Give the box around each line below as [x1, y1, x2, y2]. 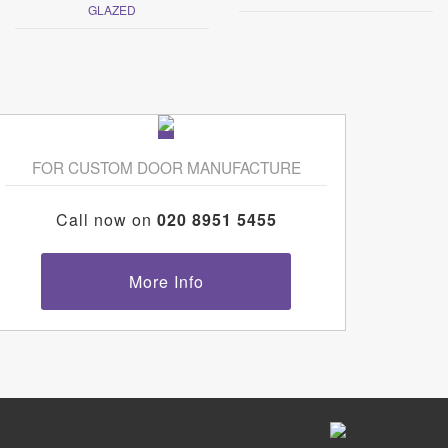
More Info [128, 269, 204, 293]
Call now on [55, 207, 157, 231]
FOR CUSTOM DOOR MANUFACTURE [31, 155, 301, 178]
